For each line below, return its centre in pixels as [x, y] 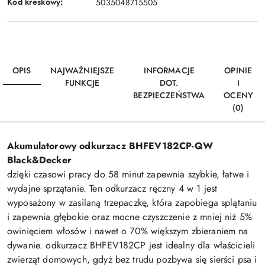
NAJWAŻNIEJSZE [82, 70]
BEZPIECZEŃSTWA [169, 95]
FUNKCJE [82, 83]
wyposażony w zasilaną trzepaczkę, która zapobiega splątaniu [132, 202]
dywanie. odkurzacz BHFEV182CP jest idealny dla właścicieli [131, 245]
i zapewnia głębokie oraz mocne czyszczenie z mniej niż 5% [130, 216]
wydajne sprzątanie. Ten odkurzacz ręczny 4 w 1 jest [112, 188]
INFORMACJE [169, 70]
